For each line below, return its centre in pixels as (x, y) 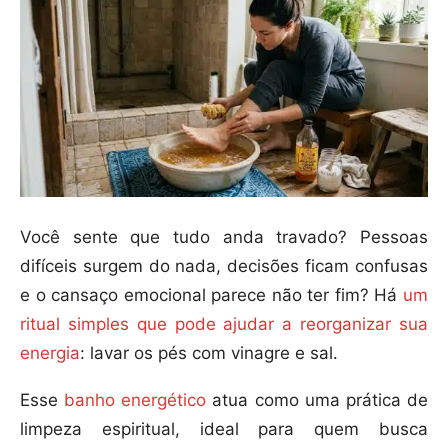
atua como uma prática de (317, 400)
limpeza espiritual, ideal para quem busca (224, 429)
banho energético (135, 400)
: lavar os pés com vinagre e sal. (209, 353)
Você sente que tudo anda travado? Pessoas (224, 237)
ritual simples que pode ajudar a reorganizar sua (224, 324)
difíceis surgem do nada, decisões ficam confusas (224, 266)
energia (50, 353)
